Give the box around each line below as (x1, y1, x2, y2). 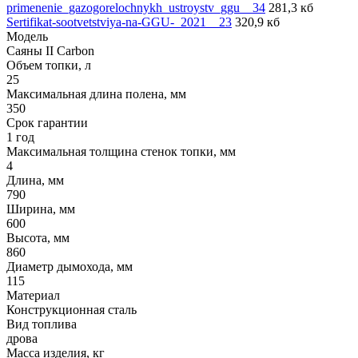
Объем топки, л (6, 58, 91, 72)
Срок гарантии (6, 115, 88, 129)
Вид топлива (6, 316, 77, 331)
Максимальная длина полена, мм (6, 86, 186, 101)
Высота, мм (6, 230, 70, 245)
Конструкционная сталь (6, 302, 137, 316)
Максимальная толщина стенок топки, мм (6, 144, 236, 158)
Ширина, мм (6, 201, 75, 216)
